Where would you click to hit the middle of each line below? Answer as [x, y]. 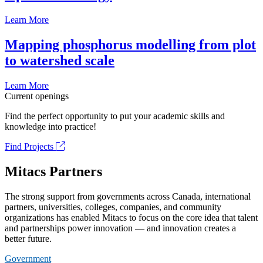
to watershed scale [60, 61]
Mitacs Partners [53, 171]
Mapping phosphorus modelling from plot [130, 45]
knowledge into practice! [50, 127]
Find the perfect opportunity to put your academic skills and [115, 116]
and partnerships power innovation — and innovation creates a [120, 228]
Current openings [37, 96]
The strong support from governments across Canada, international [128, 196]
